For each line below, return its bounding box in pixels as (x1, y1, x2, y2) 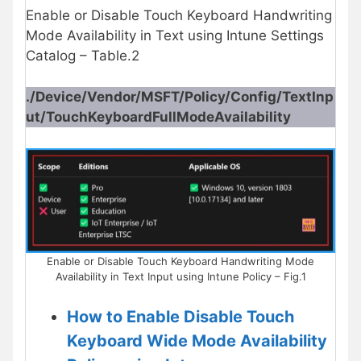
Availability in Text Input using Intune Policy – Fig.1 (55, 269, 306, 283)
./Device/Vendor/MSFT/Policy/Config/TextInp (26, 89, 334, 106)
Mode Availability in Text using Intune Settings (26, 27, 324, 44)
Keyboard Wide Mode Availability (67, 331, 327, 351)
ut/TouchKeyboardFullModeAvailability (26, 109, 291, 126)
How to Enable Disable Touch (67, 307, 294, 327)
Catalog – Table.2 (26, 48, 139, 64)
